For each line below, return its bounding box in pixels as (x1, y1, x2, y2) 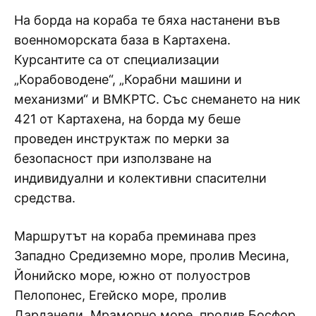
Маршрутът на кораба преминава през (14, 228, 256, 243)
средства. (14, 190, 75, 205)
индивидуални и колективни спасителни (14, 170, 267, 186)
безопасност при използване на (14, 150, 212, 166)
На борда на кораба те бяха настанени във (14, 12, 280, 28)
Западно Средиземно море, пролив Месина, (14, 248, 289, 263)
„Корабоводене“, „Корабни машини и (14, 71, 242, 87)
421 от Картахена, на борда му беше (14, 111, 241, 126)
